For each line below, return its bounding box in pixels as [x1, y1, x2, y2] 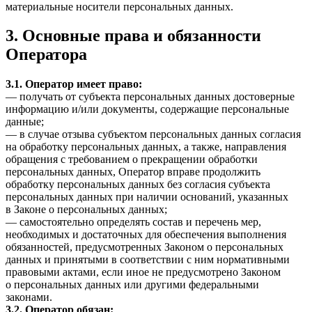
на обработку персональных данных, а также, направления [6, 141, 286, 153]
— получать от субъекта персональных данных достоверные [6, 91, 295, 103]
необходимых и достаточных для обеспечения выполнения [6, 228, 286, 241]
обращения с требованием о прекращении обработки [6, 153, 258, 166]
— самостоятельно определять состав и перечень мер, [6, 216, 261, 228]
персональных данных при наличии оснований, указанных [6, 191, 288, 203]
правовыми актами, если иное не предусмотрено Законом [6, 266, 281, 279]
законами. [6, 291, 52, 304]
